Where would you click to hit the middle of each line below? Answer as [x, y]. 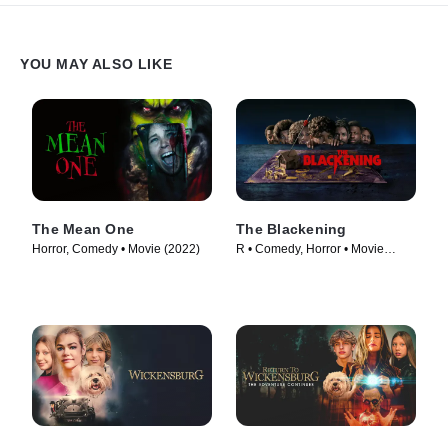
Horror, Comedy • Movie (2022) [116, 248]
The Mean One [83, 228]
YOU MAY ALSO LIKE [96, 64]
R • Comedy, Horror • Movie [310, 248]
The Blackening [291, 228]
